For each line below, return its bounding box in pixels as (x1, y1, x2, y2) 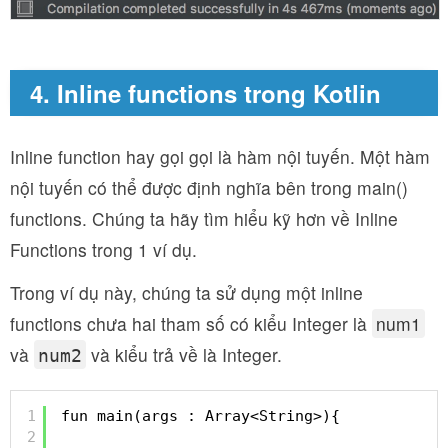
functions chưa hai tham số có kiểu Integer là (10, 311, 372, 337)
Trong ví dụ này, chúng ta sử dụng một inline (10, 280, 363, 306)
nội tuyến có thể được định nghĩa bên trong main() (10, 175, 408, 201)
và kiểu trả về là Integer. (86, 342, 282, 368)
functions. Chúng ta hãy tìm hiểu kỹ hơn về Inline (10, 206, 398, 232)
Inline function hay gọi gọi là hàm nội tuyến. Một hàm (10, 144, 430, 170)
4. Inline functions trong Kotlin (30, 76, 381, 111)
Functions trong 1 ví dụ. (10, 237, 197, 263)
